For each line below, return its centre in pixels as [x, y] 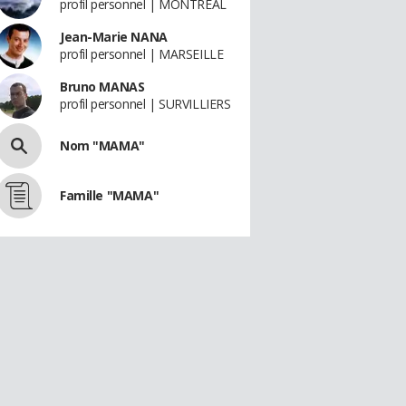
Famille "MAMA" [110, 195]
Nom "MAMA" [102, 145]
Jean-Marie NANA [114, 37]
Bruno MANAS [102, 87]
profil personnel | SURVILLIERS [145, 104]
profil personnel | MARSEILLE [142, 54]
